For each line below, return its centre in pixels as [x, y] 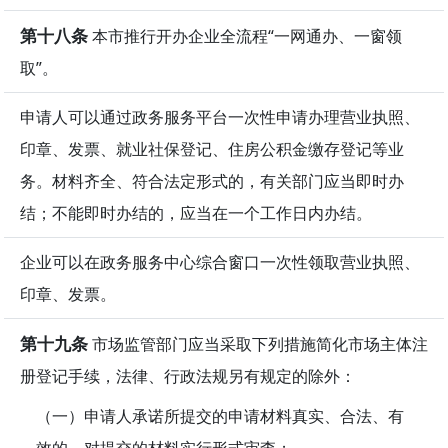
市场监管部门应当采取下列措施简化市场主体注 [258, 343]
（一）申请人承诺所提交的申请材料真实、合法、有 [220, 415]
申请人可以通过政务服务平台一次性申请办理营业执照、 [220, 116]
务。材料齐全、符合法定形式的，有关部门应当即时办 [212, 180]
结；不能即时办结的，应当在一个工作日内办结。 [196, 212]
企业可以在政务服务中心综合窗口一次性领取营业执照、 [220, 261]
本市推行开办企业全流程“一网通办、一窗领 [245, 35]
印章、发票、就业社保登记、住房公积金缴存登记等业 [212, 148]
